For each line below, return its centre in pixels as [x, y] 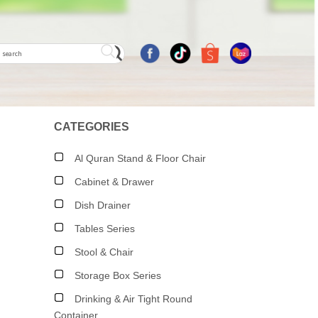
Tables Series [105, 229]
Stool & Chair [104, 252]
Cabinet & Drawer [114, 182]
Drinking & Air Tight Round [133, 299]
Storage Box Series [118, 275]
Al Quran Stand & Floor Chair [140, 158]
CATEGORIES [92, 127]
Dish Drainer [103, 205]
